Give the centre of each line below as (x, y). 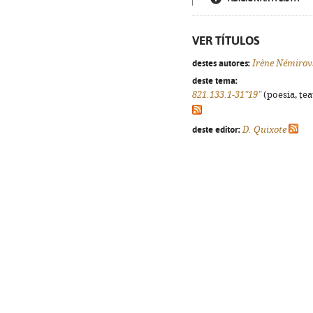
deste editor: (216, 129)
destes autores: (221, 63)
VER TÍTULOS (226, 41)
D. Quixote (264, 130)
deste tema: (215, 80)
